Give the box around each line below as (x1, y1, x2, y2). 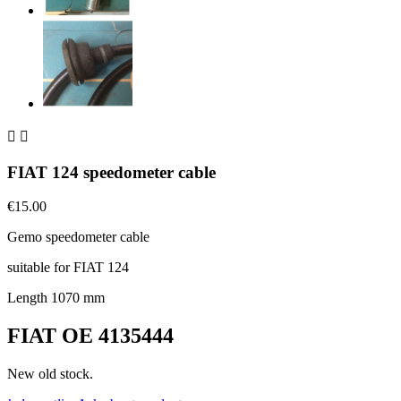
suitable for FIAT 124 (7, 260, 129, 276)
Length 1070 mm (7, 290, 105, 306)
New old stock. (7, 366, 93, 382)
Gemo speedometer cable (7, 229, 149, 245)
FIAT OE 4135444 (7, 324, 174, 348)
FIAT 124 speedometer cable (7, 162, 216, 182)
